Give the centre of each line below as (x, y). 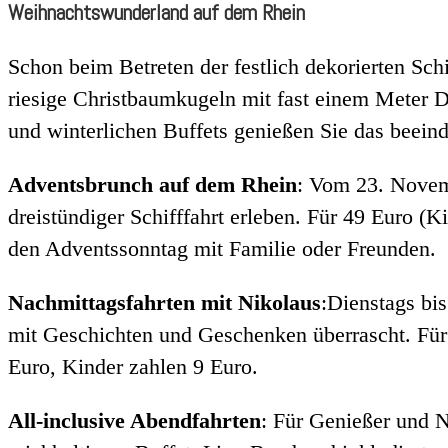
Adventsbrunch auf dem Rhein (152, 184)
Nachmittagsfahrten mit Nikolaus (164, 302)
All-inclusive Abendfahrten (134, 420)
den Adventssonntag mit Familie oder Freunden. (222, 248)
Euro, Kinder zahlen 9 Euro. (133, 366)
